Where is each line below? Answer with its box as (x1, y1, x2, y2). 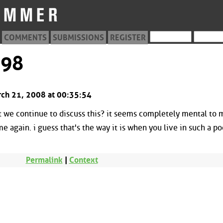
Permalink (25, 155, 63, 165)
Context (69, 155, 98, 165)
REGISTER (110, 33, 146, 42)
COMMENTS (4, 33, 47, 42)
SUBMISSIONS (53, 33, 104, 42)
